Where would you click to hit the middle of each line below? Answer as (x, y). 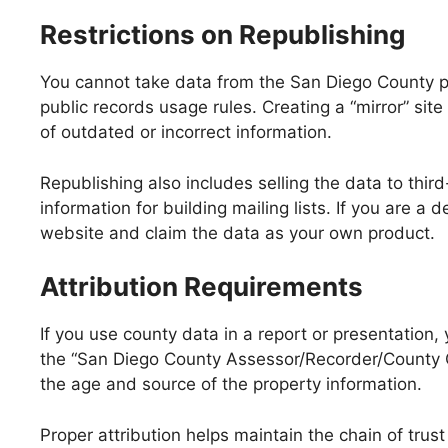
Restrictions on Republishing (222, 34)
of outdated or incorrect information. (186, 132)
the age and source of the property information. (231, 384)
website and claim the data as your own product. (237, 232)
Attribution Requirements (201, 286)
